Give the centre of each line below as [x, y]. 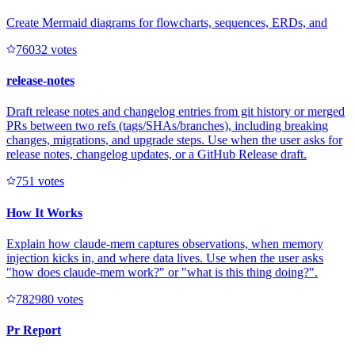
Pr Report [34, 330]
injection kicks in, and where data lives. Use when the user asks [165, 258]
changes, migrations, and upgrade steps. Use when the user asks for [174, 140]
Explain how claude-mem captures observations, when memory [165, 243]
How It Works [44, 212]
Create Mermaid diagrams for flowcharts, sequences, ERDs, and [167, 22]
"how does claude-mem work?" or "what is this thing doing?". [162, 272]
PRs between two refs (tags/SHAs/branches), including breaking [167, 126]
